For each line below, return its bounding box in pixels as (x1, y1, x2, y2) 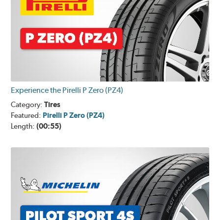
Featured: (11, 111, 43, 120)
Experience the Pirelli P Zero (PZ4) (11, 85, 124, 95)
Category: (11, 100, 45, 110)
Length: (11, 122, 37, 131)
